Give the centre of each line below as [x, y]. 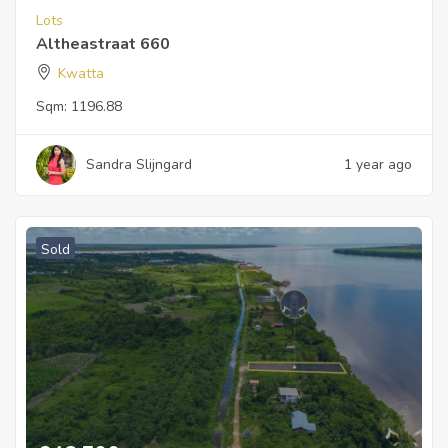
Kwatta [81, 74]
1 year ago [378, 165]
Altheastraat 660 [103, 44]
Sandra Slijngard [139, 165]
